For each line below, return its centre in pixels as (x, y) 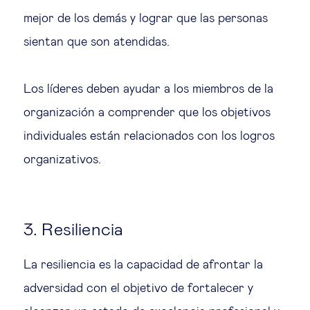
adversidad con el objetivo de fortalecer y (138, 288)
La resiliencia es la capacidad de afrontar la (143, 265)
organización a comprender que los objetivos (147, 112)
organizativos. (62, 159)
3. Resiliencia (74, 230)
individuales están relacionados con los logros (149, 136)
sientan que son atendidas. (97, 42)
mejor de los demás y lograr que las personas (146, 18)
